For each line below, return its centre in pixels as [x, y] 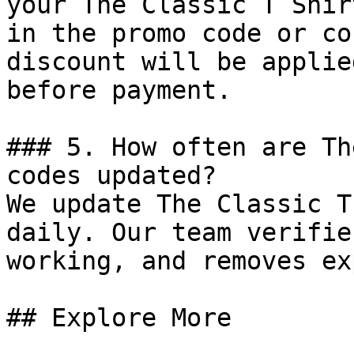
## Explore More [119, 318]
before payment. [119, 90]
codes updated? [111, 175]
